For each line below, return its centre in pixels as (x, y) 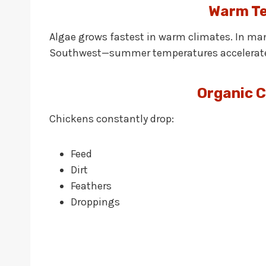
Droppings (95, 202)
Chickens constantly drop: (112, 119)
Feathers (91, 186)
